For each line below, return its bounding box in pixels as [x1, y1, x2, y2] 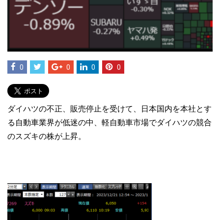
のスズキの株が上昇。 [7, 131, 86, 141]
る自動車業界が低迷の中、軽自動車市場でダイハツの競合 [7, 117, 212, 127]
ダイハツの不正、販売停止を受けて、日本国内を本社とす [7, 104, 212, 113]
